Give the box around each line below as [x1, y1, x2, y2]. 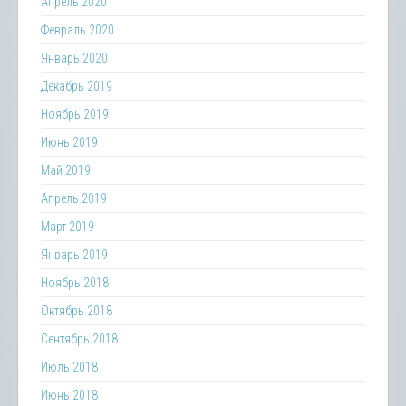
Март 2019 [41, 219, 94, 234]
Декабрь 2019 [41, 79, 112, 93]
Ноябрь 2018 [41, 275, 109, 290]
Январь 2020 [41, 51, 108, 65]
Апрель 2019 [41, 191, 107, 206]
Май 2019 [41, 163, 91, 178]
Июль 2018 [41, 360, 98, 374]
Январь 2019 [41, 247, 108, 262]
